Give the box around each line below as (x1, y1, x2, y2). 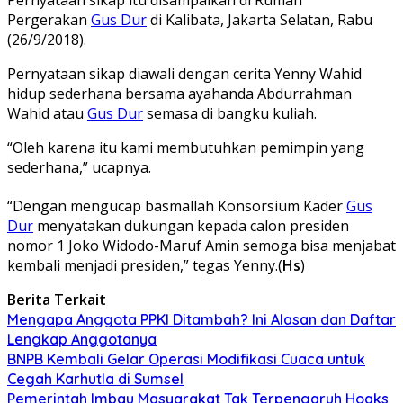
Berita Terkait (7, 289, 106, 309)
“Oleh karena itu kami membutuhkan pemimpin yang (7, 137, 364, 157)
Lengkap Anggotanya (7, 329, 157, 348)
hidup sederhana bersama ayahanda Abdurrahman (7, 83, 352, 103)
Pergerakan (7, 9, 91, 30)
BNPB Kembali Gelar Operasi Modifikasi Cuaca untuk (7, 349, 365, 368)
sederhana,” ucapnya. (7, 157, 151, 177)
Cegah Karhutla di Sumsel (7, 369, 184, 388)
